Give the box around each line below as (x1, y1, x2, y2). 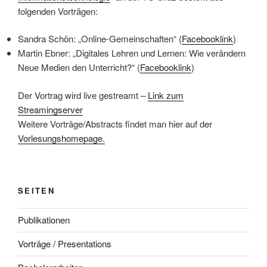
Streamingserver (18, 103, 83, 116)
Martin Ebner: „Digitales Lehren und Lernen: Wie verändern (18, 46, 246, 60)
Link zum (148, 88, 184, 101)
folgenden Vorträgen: (18, 4, 98, 17)
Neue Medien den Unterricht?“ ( (18, 61, 140, 74)
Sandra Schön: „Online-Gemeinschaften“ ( (18, 32, 182, 45)
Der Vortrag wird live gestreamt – (18, 88, 148, 101)
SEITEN (18, 185, 55, 197)
